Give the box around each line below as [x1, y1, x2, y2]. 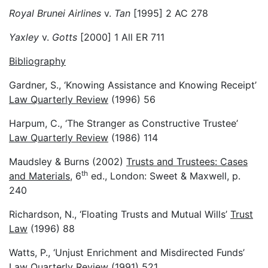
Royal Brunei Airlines [9, 7, 101, 19]
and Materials [9, 169, 70, 182]
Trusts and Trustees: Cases [126, 155, 248, 167]
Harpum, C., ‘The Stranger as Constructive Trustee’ [9, 117, 238, 129]
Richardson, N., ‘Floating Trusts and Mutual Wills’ [9, 208, 230, 220]
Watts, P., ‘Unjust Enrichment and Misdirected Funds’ [9, 246, 245, 258]
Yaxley [9, 31, 39, 43]
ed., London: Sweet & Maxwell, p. [88, 169, 240, 182]
